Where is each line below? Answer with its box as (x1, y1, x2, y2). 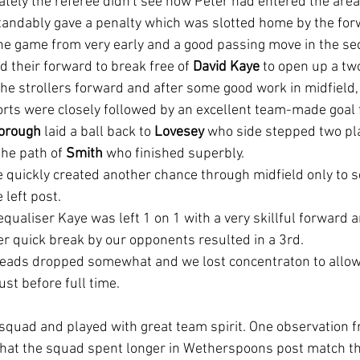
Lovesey (154, 124, 207, 141)
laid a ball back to (41, 124, 154, 141)
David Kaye (190, 59, 260, 76)
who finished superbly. (103, 145, 244, 162)
